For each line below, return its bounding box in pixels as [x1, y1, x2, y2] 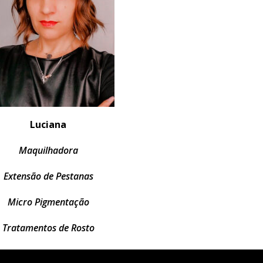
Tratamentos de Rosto [2, 221, 95, 234]
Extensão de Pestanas [3, 170, 93, 183]
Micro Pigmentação [7, 195, 89, 208]
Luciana [30, 118, 67, 131]
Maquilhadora [18, 144, 78, 157]
